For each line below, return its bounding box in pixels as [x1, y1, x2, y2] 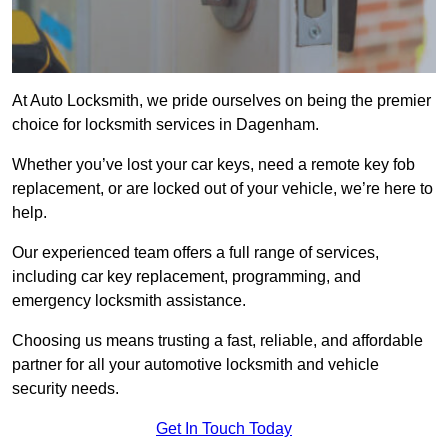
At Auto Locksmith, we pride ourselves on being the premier [12, 92, 431, 110]
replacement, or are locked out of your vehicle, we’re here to [12, 180, 433, 198]
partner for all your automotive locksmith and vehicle [12, 356, 379, 374]
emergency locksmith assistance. [12, 292, 246, 310]
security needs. [12, 380, 119, 398]
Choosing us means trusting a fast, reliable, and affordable [12, 332, 423, 350]
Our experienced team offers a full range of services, [12, 244, 379, 262]
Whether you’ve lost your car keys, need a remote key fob [12, 156, 415, 174]
